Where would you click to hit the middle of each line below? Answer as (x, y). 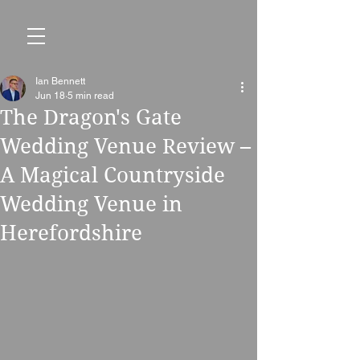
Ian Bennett (60, 81)
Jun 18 (50, 96)
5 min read (91, 96)
